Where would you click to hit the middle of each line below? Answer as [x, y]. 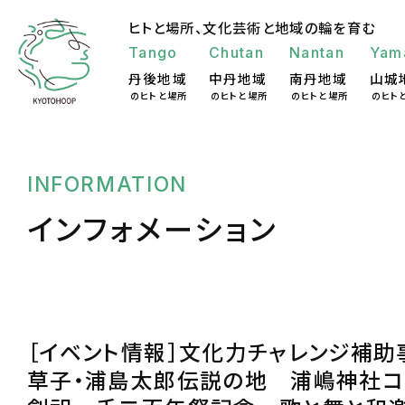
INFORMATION [107, 184]
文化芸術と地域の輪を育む [289, 27]
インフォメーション [153, 228]
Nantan [317, 52]
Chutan [236, 52]
